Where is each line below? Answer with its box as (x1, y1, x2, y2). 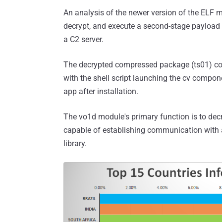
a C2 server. (63, 35, 104, 45)
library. (63, 139, 87, 149)
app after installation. (63, 87, 138, 97)
